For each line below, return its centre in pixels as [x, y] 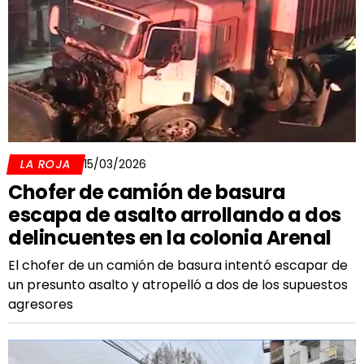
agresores [41, 304]
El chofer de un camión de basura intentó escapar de [178, 265]
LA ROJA [46, 164]
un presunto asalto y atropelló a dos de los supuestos [178, 285]
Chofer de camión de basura [147, 192]
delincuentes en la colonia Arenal [170, 238]
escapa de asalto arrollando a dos [175, 215]
